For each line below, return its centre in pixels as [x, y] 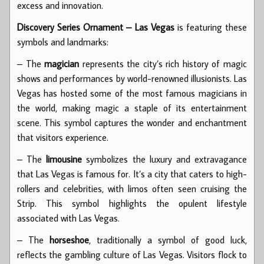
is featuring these [210, 27]
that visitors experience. [63, 137]
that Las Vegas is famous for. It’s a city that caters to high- [132, 174]
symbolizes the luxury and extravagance [165, 159]
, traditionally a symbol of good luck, [168, 240]
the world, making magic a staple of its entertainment [132, 108]
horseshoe [69, 240]
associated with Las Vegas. [68, 218]
